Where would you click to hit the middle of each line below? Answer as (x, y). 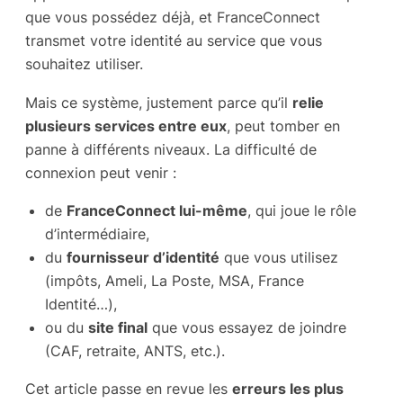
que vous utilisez (279, 257)
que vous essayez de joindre (247, 327)
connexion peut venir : (101, 172)
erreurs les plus (288, 389)
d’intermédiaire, (97, 233)
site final (118, 327)
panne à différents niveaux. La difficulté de (171, 149)
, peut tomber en (283, 125)
